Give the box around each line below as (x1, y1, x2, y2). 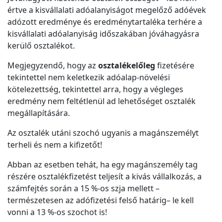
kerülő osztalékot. (7, 40, 77, 52)
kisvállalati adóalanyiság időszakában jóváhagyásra (7, 28, 199, 40)
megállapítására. (7, 108, 70, 119)
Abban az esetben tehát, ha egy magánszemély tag (7, 159, 198, 170)
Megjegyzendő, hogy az (7, 60, 98, 71)
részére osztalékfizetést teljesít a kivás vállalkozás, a (7, 171, 202, 182)
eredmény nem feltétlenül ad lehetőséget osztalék (7, 96, 196, 107)
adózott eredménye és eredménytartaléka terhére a (7, 16, 202, 28)
